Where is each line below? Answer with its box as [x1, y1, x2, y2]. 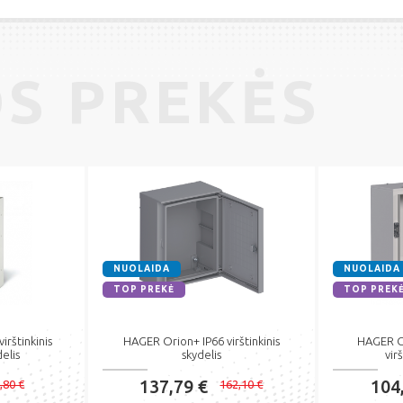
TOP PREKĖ [112, 283, 175, 294]
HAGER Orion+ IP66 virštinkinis [122, 334, 280, 347]
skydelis [181, 347, 221, 361]
